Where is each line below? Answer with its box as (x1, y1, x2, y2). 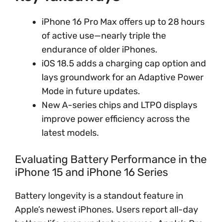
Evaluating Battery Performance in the (15, 152, 207, 166)
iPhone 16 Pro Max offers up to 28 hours (42, 16, 205, 27)
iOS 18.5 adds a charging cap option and (42, 57, 206, 69)
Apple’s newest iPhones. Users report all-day (15, 204, 198, 215)
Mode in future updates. (42, 85, 140, 97)
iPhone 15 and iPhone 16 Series (15, 165, 168, 179)
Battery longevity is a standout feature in (15, 190, 183, 201)
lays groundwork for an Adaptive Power (42, 71, 204, 83)
